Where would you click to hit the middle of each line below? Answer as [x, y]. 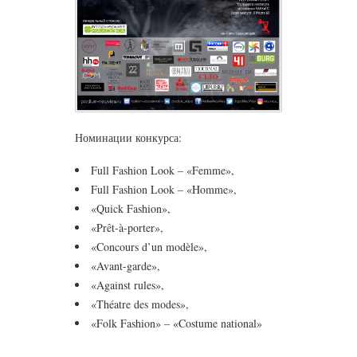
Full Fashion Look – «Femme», [163, 170]
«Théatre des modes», [140, 304]
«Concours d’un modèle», [149, 246]
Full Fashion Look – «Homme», [164, 189]
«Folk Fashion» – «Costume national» [177, 323]
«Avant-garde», [126, 265]
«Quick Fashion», [131, 208]
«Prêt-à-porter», [127, 227]
